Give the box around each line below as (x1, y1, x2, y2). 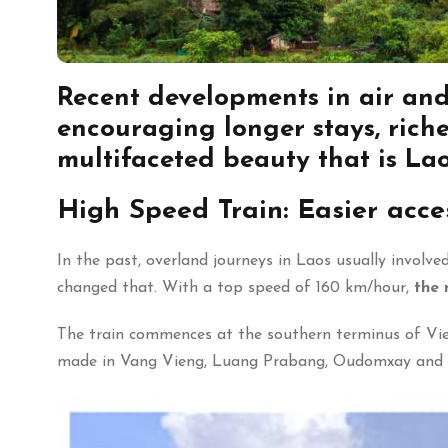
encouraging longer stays (57, 115, 375, 143)
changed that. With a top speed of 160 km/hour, (57, 279, 414, 296)
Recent (57, 84, 148, 112)
